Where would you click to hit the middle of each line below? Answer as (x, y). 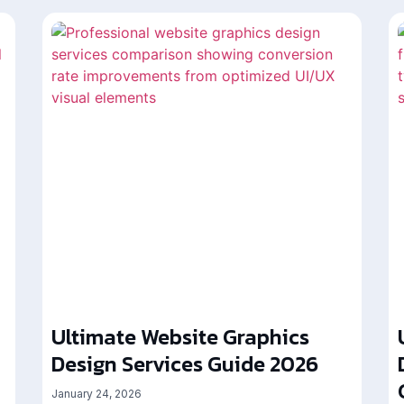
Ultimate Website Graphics (181, 337)
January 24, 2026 (97, 394)
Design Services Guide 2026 (185, 364)
